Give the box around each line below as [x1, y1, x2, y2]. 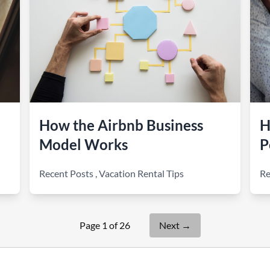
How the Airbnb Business [39, 116, 204, 134]
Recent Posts [39, 168, 94, 179]
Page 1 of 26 [79, 219, 130, 231]
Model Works [39, 136, 128, 153]
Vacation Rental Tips [99, 168, 184, 179]
